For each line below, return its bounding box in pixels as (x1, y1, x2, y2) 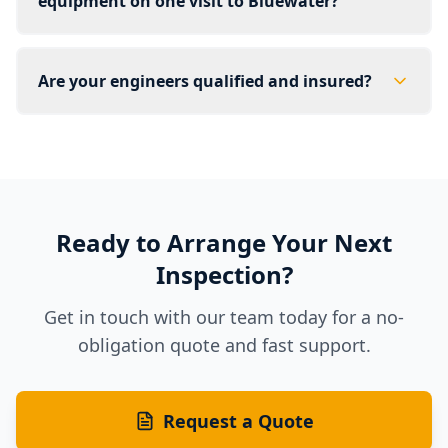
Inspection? (155, 258, 293, 291)
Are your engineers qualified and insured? (38, 70, 372, 92)
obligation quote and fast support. (77, 333, 371, 357)
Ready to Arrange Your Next (56, 226, 392, 259)
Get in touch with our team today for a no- (44, 305, 404, 329)
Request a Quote (162, 409, 314, 433)
